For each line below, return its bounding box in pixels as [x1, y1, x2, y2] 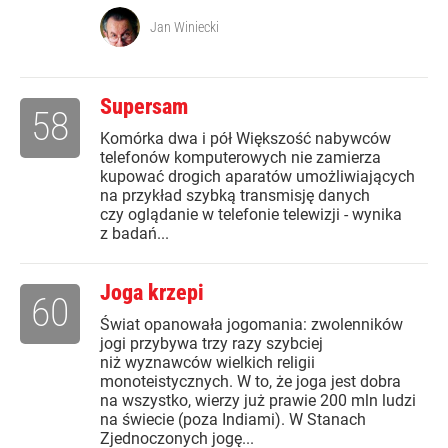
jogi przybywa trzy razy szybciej [100, 334, 323, 354]
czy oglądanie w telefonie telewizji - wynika [100, 205, 402, 225]
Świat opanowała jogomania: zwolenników [100, 315, 403, 335]
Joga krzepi [100, 280, 204, 306]
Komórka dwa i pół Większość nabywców [100, 129, 391, 149]
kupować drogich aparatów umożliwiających [100, 167, 415, 187]
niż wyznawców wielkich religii [100, 353, 315, 373]
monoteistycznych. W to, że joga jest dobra [100, 372, 401, 392]
